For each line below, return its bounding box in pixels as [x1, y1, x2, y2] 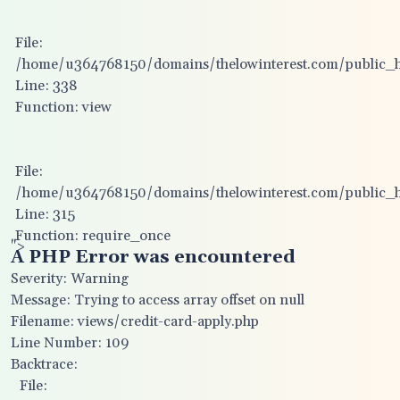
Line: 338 [15, 77, 78, 95]
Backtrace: [11, 355, 78, 373]
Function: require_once [15, 227, 171, 245]
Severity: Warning [11, 270, 129, 287]
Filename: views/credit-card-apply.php [11, 312, 259, 330]
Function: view [15, 98, 112, 116]
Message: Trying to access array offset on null [11, 291, 304, 309]
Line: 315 [15, 205, 75, 223]
